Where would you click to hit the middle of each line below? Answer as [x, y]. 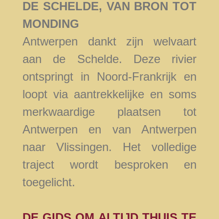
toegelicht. [49, 182]
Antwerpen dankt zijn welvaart [109, 42]
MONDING [51, 24]
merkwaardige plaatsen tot [109, 112]
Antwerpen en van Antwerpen [109, 130]
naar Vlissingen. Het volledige [109, 147]
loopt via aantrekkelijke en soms [109, 94]
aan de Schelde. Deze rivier [109, 59]
